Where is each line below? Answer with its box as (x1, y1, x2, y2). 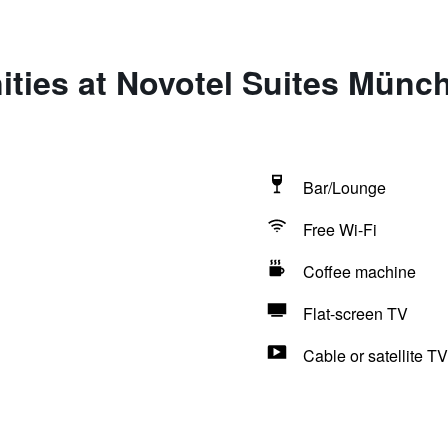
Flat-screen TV (302, 302, 408, 325)
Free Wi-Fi (302, 218, 377, 241)
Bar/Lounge (302, 176, 386, 199)
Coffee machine (302, 260, 416, 283)
